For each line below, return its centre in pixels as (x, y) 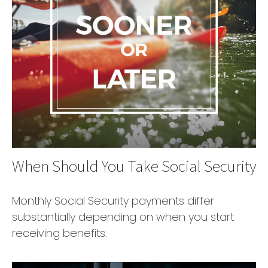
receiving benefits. (60, 233)
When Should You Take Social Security (134, 165)
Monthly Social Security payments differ (113, 200)
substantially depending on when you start (123, 217)
